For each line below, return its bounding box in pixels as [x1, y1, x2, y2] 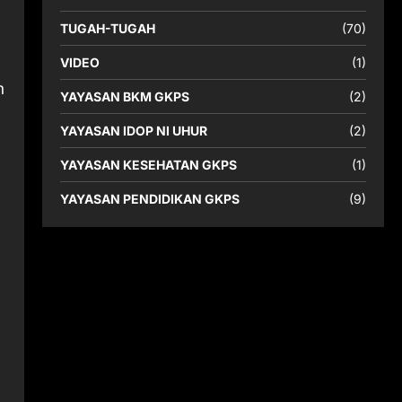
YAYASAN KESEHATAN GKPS [59, 157, 237, 172]
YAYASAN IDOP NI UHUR [59, 123, 207, 138]
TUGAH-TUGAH [59, 21, 155, 36]
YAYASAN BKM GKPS [59, 89, 189, 104]
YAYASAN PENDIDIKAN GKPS [59, 191, 240, 206]
